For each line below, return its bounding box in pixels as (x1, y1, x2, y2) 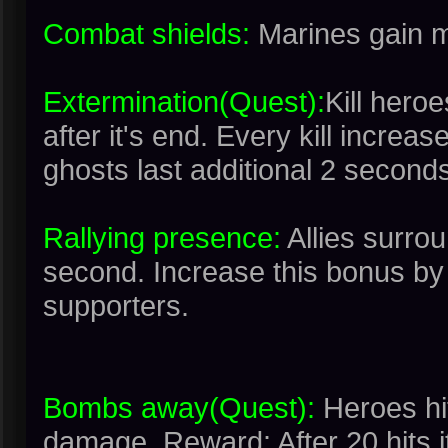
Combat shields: (43, 17, 250, 50)
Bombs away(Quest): (43, 391, 315, 424)
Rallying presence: (43, 221, 281, 254)
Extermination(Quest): (43, 85, 325, 118)
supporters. (43, 289, 189, 322)
